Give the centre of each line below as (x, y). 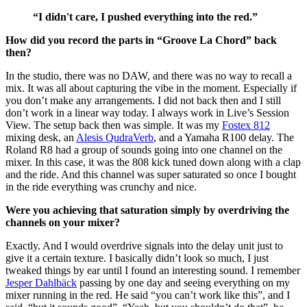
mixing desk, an (41, 137)
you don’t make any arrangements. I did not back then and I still (143, 100)
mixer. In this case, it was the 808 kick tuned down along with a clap (153, 162)
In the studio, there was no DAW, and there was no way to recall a (149, 75)
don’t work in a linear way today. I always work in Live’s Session (147, 112)
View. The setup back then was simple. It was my (114, 125)
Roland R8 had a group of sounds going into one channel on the (144, 149)
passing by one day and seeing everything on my (183, 282)
